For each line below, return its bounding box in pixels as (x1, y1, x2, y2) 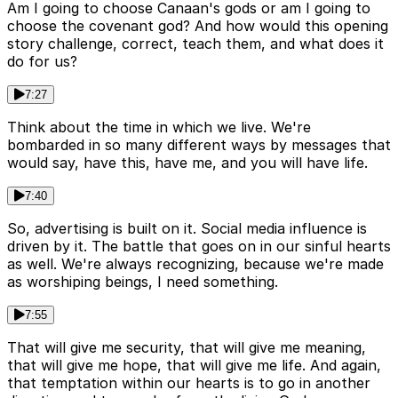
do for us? (7, 52, 77, 71)
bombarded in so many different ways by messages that (7, 136, 391, 155)
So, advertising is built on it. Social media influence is (7, 219, 367, 238)
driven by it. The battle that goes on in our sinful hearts (7, 237, 391, 256)
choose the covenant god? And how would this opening (7, 17, 388, 36)
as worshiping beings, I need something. (7, 273, 278, 291)
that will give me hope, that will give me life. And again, (7, 356, 381, 375)
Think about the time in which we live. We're (7, 118, 311, 137)
